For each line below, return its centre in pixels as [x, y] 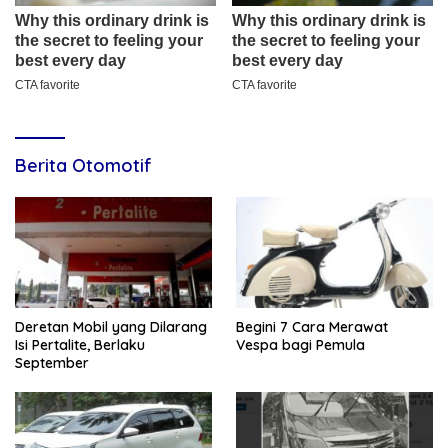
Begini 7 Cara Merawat [312, 326]
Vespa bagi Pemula [300, 344]
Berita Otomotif [83, 166]
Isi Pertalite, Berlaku [80, 344]
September [52, 362]
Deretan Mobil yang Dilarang [111, 326]
